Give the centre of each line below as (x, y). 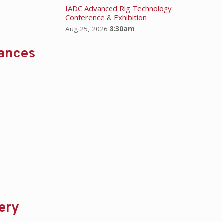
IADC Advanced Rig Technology (118, 8)
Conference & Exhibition (106, 17)
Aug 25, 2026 (86, 28)
